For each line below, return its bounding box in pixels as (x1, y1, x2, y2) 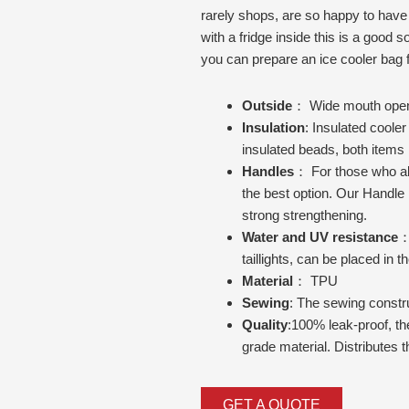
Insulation (242, 119, 305, 135)
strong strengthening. (242, 206, 367, 223)
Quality (242, 316, 288, 332)
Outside (242, 97, 292, 113)
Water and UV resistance (242, 228, 398, 245)
